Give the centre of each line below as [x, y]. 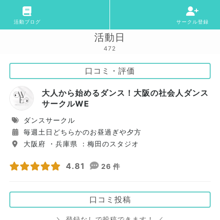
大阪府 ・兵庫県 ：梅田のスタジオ [80, 144]
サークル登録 [192, 22]
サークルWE [66, 104]
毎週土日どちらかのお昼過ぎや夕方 [81, 132]
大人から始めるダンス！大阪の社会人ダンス [125, 93]
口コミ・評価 [110, 71]
